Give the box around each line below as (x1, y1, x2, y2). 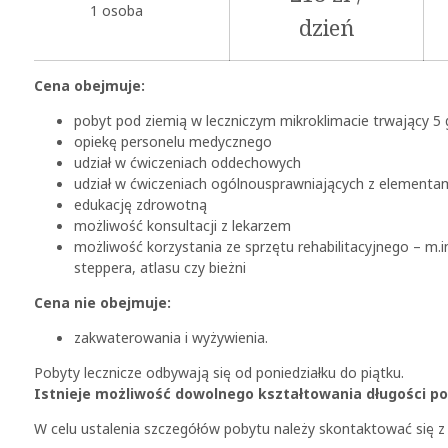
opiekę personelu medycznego (74, 131, 272, 152)
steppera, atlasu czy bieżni (74, 257, 246, 278)
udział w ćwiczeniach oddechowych (74, 152, 301, 173)
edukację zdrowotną (74, 194, 207, 215)
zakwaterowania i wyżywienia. (74, 327, 268, 348)
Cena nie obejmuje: (34, 292, 171, 313)
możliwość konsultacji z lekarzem (74, 215, 291, 236)
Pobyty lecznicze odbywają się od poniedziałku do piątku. (34, 362, 404, 383)
